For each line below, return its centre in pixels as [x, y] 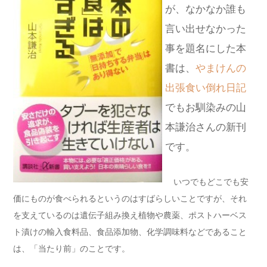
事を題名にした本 [206, 48]
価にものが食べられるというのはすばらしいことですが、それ [130, 198]
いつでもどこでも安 [207, 181]
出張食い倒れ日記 [206, 88]
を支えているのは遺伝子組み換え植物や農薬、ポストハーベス [130, 215]
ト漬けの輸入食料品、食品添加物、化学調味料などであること [130, 232]
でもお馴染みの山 [206, 107]
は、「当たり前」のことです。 [72, 248]
